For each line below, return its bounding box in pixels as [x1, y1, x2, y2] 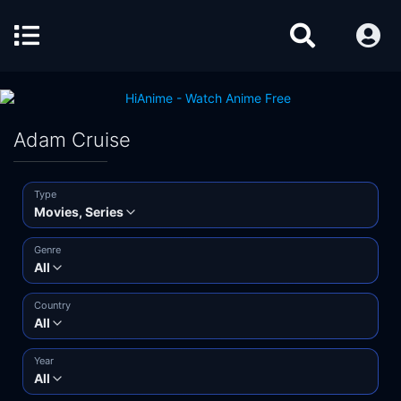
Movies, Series [34, 204, 124, 219]
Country [34, 299, 71, 311]
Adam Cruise [13, 128, 131, 151]
